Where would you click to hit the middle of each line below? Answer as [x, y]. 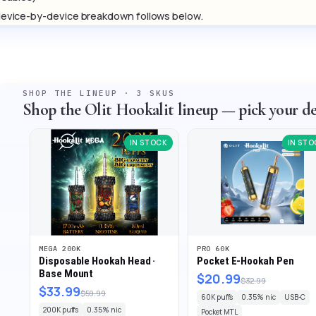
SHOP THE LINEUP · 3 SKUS [99, 93]
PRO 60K [213, 249]
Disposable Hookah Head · [97, 261]
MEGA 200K [60, 249]
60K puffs [217, 297]
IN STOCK [148, 142]
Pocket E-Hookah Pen [245, 261]
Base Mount [66, 274]
